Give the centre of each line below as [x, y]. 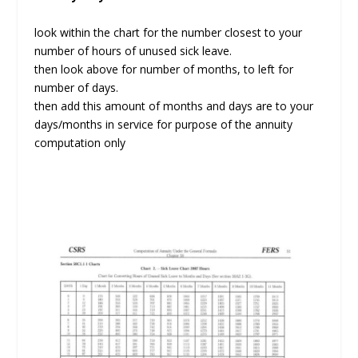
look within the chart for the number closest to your [168, 32]
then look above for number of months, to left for [163, 69]
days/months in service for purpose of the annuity [163, 124]
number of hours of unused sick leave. [133, 50]
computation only [80, 142]
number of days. [76, 87]
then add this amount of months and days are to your [173, 105]
